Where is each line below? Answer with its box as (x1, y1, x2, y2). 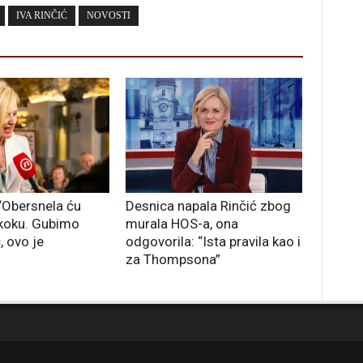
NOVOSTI (87, 10, 130, 22)
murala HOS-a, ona (126, 216, 238, 233)
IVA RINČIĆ (16, 10, 67, 22)
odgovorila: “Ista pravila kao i (126, 233, 301, 250)
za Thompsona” (126, 251, 220, 268)
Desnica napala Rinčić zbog (126, 198, 291, 215)
